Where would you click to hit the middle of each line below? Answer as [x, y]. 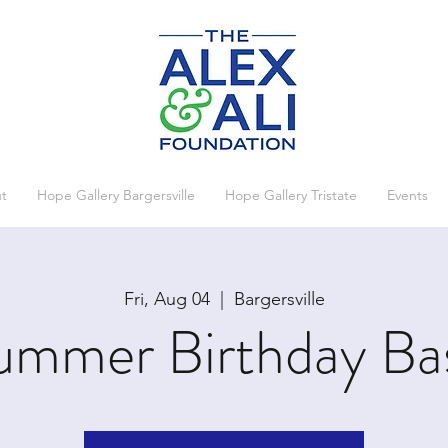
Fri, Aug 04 [166, 299]
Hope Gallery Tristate [290, 195]
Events [407, 195]
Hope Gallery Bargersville [115, 195]
